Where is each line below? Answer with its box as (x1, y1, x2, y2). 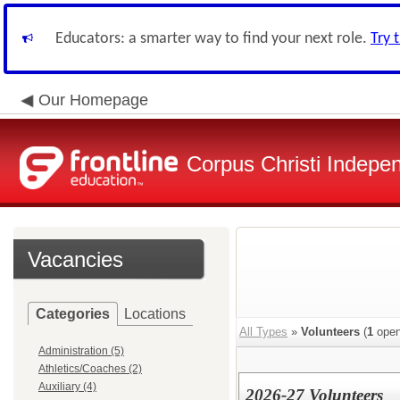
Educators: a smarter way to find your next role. (55, 30, 371, 47)
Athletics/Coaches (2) (38, 362, 142, 375)
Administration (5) (38, 345, 124, 357)
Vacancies (28, 247, 123, 271)
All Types (239, 325, 287, 338)
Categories (36, 306, 110, 321)
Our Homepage (38, 91, 148, 109)
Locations (124, 306, 186, 321)
